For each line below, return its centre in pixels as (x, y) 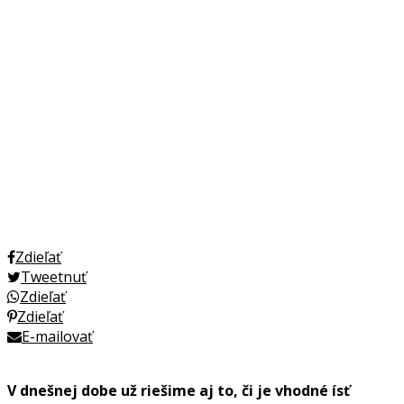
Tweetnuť (54, 276)
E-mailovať (57, 336)
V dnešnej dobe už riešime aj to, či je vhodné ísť (179, 390)
